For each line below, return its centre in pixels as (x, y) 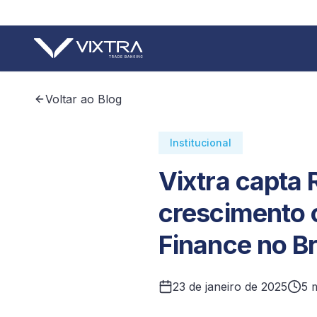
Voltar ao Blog (83, 99)
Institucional (201, 143)
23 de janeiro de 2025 (230, 287)
